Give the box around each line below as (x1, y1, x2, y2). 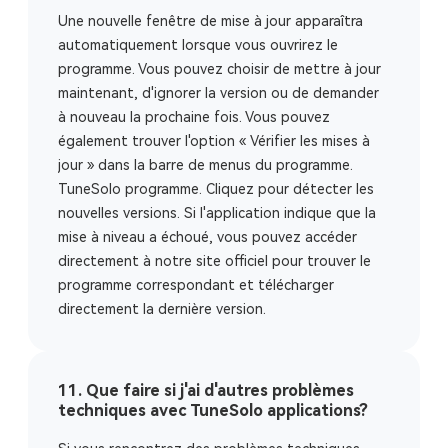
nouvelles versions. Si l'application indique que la (58, 205, 376, 221)
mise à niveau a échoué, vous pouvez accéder (58, 229, 357, 245)
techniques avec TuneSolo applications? (58, 401, 368, 420)
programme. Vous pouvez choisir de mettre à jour (58, 61, 381, 77)
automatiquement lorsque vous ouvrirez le (58, 37, 338, 53)
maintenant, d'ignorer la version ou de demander (58, 85, 379, 101)
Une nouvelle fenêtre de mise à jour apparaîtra (58, 13, 363, 29)
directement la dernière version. (58, 301, 266, 317)
